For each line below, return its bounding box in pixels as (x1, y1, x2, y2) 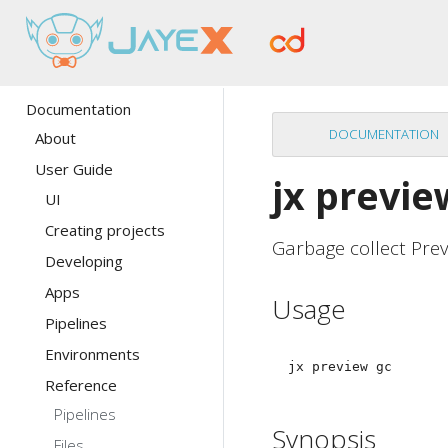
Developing (44, 250, 123, 271)
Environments (44, 343, 140, 364)
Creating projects (44, 219, 165, 240)
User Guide (35, 159, 113, 179)
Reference (44, 374, 117, 395)
